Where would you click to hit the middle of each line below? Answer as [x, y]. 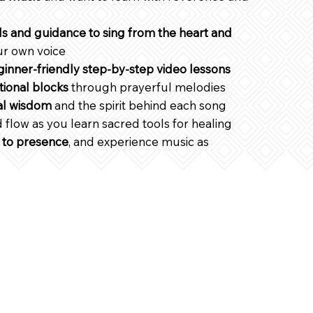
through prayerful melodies [147, 87]
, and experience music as [139, 141]
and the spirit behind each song [139, 105]
